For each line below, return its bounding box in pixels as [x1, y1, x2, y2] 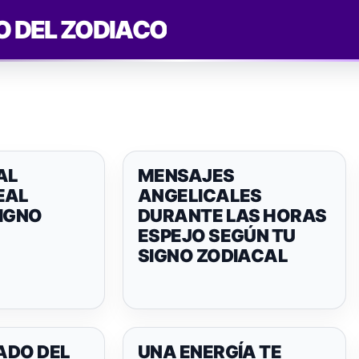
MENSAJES [138, 165, 235, 186]
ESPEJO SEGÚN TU [138, 225, 296, 246]
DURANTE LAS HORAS [138, 205, 327, 226]
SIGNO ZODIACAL [138, 245, 288, 266]
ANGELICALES [138, 185, 262, 206]
